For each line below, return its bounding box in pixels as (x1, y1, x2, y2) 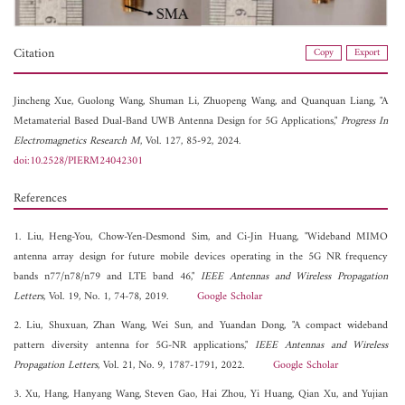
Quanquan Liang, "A (300, 91, 389, 111)
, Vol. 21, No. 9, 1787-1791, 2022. (98, 355, 273, 375)
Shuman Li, (148, 91, 204, 111)
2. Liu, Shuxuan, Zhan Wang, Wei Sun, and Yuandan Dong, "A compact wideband (14, 316, 389, 335)
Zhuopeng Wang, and (203, 91, 301, 111)
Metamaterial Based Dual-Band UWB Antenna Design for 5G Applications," (14, 111, 342, 131)
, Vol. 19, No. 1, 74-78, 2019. (43, 287, 197, 306)
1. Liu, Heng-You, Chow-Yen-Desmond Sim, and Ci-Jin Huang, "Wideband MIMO (14, 227, 389, 247)
